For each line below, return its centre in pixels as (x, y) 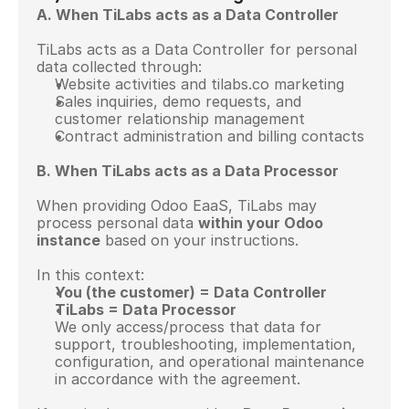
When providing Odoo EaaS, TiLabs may (177, 205)
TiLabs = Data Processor (146, 309)
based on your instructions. (199, 240)
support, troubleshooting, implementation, (205, 344)
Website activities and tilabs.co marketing (199, 84)
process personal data (117, 223)
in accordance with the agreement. (178, 379)
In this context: (90, 275)
